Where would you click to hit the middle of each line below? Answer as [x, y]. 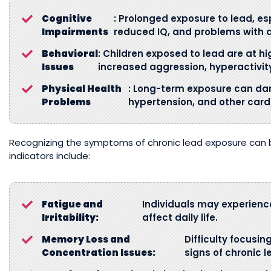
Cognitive [67, 18]
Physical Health [82, 89]
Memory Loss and [86, 239]
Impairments [75, 32]
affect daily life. [180, 217]
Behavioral [70, 54]
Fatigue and [72, 204]
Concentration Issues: [99, 253]
